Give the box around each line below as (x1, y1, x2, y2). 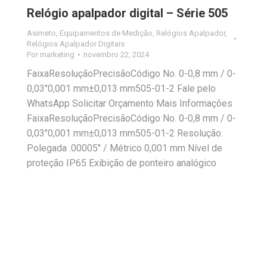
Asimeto (27, 28, 56, 38)
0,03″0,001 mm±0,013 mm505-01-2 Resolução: (27, 127, 223, 139)
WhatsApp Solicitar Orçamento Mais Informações (27, 97, 232, 109)
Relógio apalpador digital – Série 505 (27, 5, 228, 20)
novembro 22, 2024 (83, 49, 149, 59)
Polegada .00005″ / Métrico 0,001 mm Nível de (27, 142, 222, 154)
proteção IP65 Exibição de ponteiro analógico (27, 157, 216, 169)
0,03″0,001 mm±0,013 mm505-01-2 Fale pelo (27, 82, 216, 94)
